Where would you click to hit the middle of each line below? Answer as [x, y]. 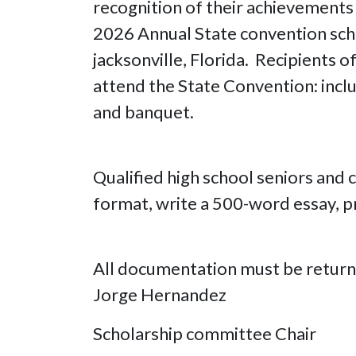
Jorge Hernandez [161, 294]
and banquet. [143, 111]
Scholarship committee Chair [206, 333]
